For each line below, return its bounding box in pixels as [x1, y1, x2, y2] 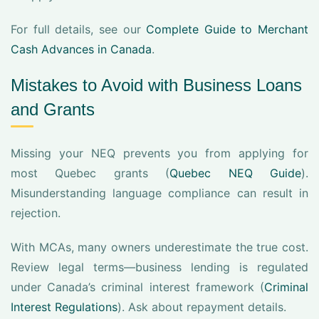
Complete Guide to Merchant [146, 22, 308, 36]
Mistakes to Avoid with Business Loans [11, 75, 302, 95]
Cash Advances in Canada [11, 42, 152, 56]
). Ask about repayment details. [117, 300, 286, 314]
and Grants [11, 100, 95, 119]
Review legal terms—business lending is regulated [11, 260, 308, 274]
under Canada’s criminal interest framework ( [11, 280, 264, 294]
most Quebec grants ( [11, 166, 170, 180]
